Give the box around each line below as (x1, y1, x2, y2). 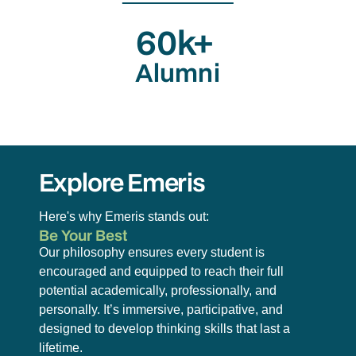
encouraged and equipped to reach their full (38, 264, 284, 278)
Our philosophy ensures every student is (38, 245, 265, 259)
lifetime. (38, 340, 83, 354)
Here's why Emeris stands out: (38, 209, 209, 223)
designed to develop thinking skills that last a (38, 321, 290, 335)
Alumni (135, 55, 221, 89)
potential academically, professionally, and (38, 283, 277, 297)
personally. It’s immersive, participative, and (38, 302, 283, 316)
